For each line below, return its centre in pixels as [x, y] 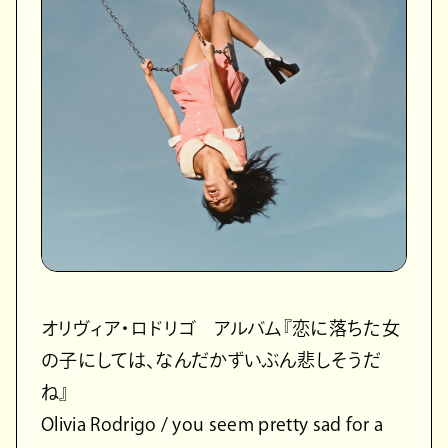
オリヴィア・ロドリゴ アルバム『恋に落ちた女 [221, 328]
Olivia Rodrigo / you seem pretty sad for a [212, 424]
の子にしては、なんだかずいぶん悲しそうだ [211, 360]
